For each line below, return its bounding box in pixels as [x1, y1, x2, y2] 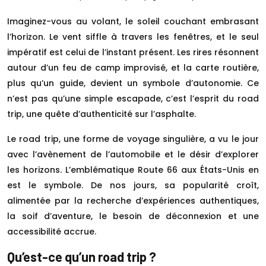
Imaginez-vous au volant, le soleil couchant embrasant [7, 15, 259, 27]
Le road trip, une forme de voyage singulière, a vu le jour [7, 132, 259, 145]
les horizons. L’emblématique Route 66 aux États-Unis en [7, 163, 259, 176]
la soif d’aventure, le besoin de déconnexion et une [7, 210, 259, 222]
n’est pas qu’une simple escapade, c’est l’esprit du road [7, 92, 259, 104]
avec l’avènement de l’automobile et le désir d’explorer [7, 148, 259, 160]
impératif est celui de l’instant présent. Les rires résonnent [7, 46, 259, 58]
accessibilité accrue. [7, 225, 96, 237]
